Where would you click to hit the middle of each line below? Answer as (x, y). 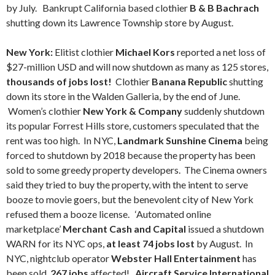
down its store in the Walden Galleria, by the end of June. (123, 96)
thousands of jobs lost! (60, 81)
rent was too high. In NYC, (62, 140)
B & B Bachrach (224, 8)
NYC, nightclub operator (59, 258)
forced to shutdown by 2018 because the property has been (131, 155)
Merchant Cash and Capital (124, 229)
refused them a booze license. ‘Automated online (109, 214)
